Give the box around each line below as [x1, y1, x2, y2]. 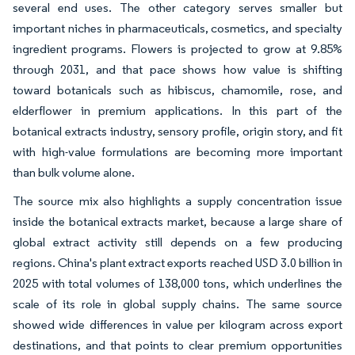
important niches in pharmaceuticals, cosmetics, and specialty [13, 21, 342, 36]
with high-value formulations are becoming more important [13, 144, 342, 159]
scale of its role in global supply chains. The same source [13, 296, 342, 311]
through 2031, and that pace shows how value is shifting [13, 62, 342, 77]
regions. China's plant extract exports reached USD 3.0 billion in [13, 255, 342, 270]
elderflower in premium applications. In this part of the [13, 103, 342, 118]
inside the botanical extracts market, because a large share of [13, 214, 342, 229]
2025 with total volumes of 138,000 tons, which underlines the [13, 276, 342, 291]
